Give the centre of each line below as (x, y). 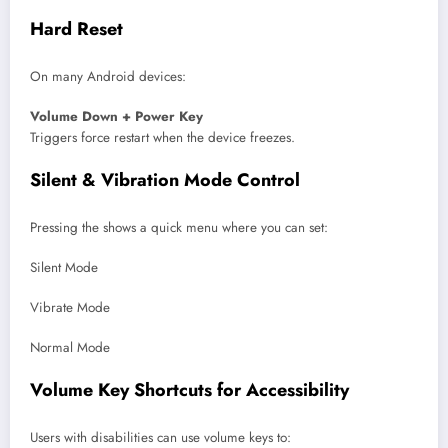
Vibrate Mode (70, 308)
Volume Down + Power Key (116, 117)
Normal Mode (70, 348)
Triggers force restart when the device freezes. (162, 138)
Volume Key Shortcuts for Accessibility (189, 390)
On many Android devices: (108, 76)
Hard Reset (76, 29)
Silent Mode (64, 267)
